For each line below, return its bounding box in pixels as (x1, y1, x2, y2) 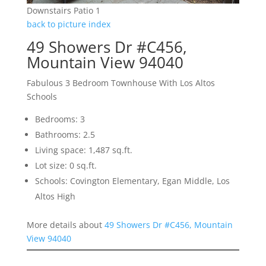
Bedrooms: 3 (34, 113, 85, 125)
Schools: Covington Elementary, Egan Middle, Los (34, 175, 230, 187)
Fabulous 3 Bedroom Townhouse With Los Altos (26, 77, 215, 89)
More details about (26, 219, 104, 231)
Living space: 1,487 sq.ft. (34, 144, 132, 156)
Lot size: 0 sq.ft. (34, 160, 97, 172)
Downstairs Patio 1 (26, 5, 100, 17)
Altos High (34, 191, 75, 202)
